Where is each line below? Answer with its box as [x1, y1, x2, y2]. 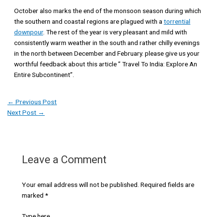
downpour [14, 28, 44, 36]
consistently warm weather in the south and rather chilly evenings [14, 38, 200, 46]
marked [21, 191, 45, 200]
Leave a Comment [21, 154, 107, 166]
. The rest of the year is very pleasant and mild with [43, 28, 187, 36]
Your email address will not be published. [21, 181, 139, 189]
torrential [164, 17, 191, 25]
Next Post [7, 108, 38, 116]
